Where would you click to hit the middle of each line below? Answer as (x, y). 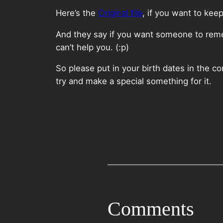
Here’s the (77, 13)
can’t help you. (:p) (92, 47)
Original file (120, 13)
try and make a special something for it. (134, 81)
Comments (151, 209)
